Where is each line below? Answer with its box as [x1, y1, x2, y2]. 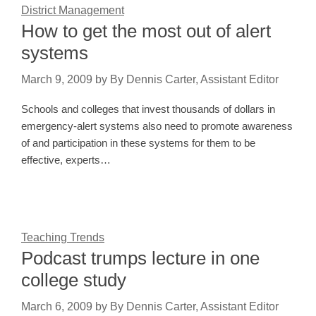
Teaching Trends [21, 231, 104, 244]
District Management [21, 4, 124, 17]
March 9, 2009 [21, 73, 92, 86]
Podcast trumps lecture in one [21, 248, 260, 269]
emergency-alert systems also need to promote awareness [21, 120, 293, 133]
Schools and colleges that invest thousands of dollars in [21, 103, 275, 116]
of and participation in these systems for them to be [21, 137, 255, 150]
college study [21, 269, 126, 291]
